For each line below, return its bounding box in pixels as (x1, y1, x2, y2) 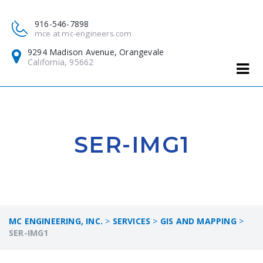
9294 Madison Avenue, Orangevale (28, 46, 164, 58)
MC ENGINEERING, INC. (9, 215, 103, 227)
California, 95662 (28, 56, 94, 68)
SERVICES (112, 215, 151, 227)
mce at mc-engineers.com (35, 28, 132, 39)
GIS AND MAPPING (160, 215, 237, 227)
